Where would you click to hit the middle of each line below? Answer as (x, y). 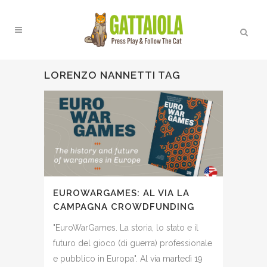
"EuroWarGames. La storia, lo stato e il (126, 227)
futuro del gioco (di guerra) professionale (133, 243)
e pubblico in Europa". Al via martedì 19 (128, 258)
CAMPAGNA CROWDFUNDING (124, 207)
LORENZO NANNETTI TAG (112, 75)
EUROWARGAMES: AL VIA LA (121, 193)
